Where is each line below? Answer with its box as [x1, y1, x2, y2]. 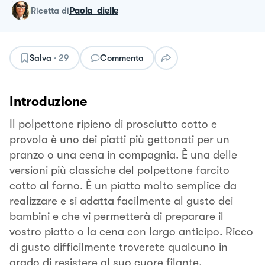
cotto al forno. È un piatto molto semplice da [9, 179, 237, 192]
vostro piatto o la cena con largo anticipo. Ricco [9, 225, 253, 238]
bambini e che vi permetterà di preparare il [9, 209, 224, 223]
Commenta [100, 52, 144, 63]
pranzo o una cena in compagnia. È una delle [9, 148, 237, 161]
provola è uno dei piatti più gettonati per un [9, 132, 230, 146]
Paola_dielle [69, 5, 119, 16]
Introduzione [9, 93, 87, 109]
